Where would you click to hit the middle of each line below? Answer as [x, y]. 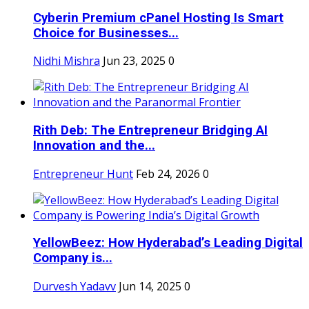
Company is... [73, 258]
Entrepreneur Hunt [83, 173]
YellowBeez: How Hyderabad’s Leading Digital [168, 243]
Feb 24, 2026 [168, 173]
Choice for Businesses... [106, 33]
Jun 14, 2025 [150, 287]
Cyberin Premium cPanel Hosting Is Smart [158, 18]
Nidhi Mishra [67, 61]
